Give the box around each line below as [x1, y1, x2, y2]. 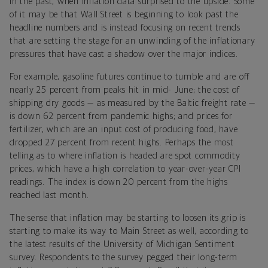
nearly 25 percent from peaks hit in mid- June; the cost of [10, 85, 240, 95]
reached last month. [10, 190, 89, 200]
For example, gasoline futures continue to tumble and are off [10, 72, 249, 81]
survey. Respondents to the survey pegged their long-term [10, 252, 237, 262]
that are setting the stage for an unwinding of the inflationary [10, 36, 255, 45]
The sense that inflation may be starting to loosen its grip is [10, 213, 246, 223]
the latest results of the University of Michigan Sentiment [10, 239, 235, 249]
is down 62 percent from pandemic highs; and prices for [10, 111, 233, 121]
